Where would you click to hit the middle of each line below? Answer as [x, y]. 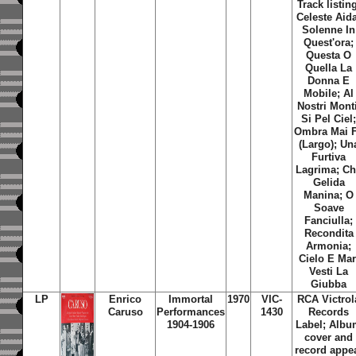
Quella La [329, 68]
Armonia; [329, 246]
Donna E [329, 81]
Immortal [191, 299]
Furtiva [329, 157]
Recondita [329, 233]
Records [329, 312]
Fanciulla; [329, 221]
